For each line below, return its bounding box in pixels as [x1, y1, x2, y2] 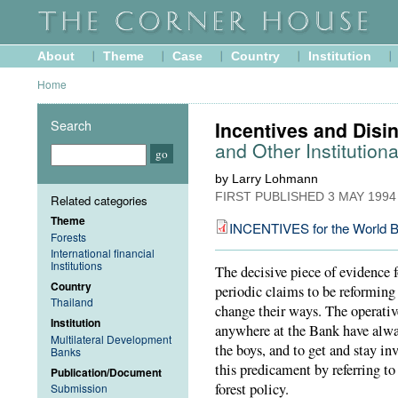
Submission [51, 380, 107, 396]
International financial [51, 244, 155, 260]
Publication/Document [51, 363, 162, 380]
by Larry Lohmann [215, 171, 318, 186]
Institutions [51, 257, 102, 273]
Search [51, 115, 92, 134]
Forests [51, 228, 86, 244]
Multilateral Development [51, 330, 171, 346]
